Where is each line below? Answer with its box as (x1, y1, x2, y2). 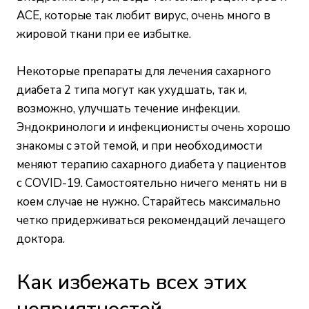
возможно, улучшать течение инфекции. (17, 100, 240, 117)
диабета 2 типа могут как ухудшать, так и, (17, 81, 247, 98)
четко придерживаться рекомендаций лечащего (17, 212, 286, 228)
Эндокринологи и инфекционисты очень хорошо (17, 119, 290, 135)
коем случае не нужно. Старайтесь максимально (17, 193, 281, 210)
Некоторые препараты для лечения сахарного (17, 63, 271, 79)
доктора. (17, 230, 65, 247)
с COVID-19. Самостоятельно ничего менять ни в (17, 175, 287, 191)
